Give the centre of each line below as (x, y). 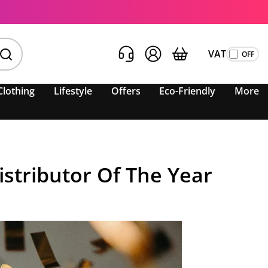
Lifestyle (73, 91)
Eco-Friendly (188, 91)
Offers (126, 91)
